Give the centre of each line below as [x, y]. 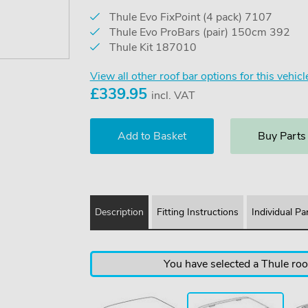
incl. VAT [173, 96]
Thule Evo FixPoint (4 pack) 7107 [189, 17]
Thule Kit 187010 [151, 47]
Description [119, 212]
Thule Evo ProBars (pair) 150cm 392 [198, 32]
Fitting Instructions [197, 212]
